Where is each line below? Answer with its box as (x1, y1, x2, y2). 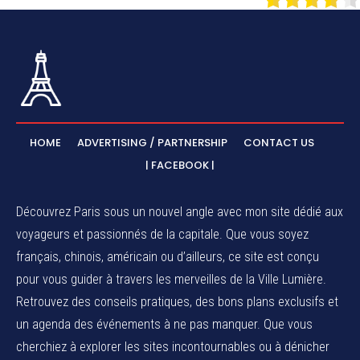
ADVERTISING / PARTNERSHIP (77, 134, 227, 150)
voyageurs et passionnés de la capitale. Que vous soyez (16, 226, 309, 242)
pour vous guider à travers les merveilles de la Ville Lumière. (16, 271, 326, 287)
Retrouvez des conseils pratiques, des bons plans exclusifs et (16, 293, 338, 309)
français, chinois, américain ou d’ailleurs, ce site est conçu (16, 248, 319, 264)
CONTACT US (243, 134, 314, 150)
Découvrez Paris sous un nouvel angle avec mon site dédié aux (16, 203, 343, 219)
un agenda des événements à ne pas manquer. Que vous (16, 316, 313, 332)
